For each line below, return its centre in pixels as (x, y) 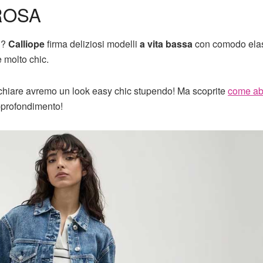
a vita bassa (166, 43)
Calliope (26, 43)
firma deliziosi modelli (92, 43)
